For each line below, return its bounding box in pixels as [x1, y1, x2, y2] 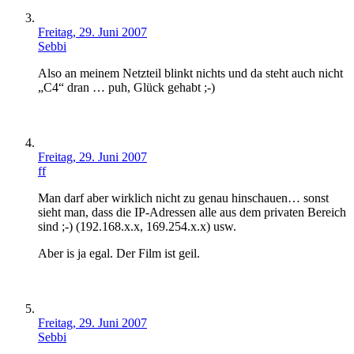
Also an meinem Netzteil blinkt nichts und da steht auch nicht [38, 66, 343, 81]
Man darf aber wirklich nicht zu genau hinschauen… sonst [38, 191, 329, 205]
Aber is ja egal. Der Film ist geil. [38, 247, 200, 261]
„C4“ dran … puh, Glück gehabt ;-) [38, 81, 215, 95]
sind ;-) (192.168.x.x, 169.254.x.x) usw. [38, 220, 236, 234]
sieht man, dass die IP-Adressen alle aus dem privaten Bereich [38, 205, 346, 220]
